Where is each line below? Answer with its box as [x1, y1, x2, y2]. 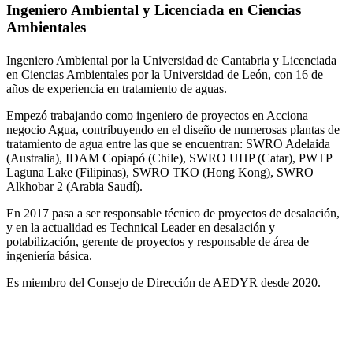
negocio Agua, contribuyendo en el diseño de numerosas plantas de [6, 123, 340, 137]
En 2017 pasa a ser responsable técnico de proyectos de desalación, [6, 206, 340, 221]
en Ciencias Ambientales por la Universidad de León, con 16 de [6, 68, 323, 82]
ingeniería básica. [6, 249, 92, 263]
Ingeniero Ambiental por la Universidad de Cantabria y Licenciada [6, 54, 336, 68]
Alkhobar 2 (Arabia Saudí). [6, 180, 143, 194]
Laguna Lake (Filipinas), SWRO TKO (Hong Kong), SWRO [6, 165, 314, 180]
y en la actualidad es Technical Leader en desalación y [6, 221, 275, 235]
